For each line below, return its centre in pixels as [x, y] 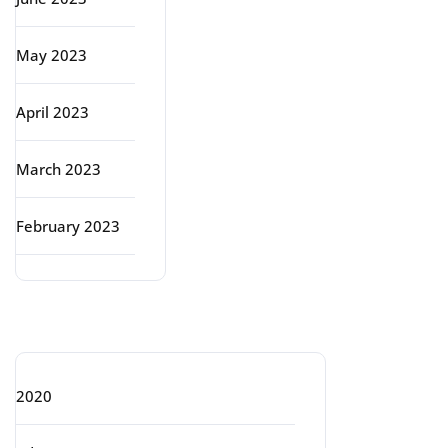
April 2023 [52, 112]
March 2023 [58, 169]
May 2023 [51, 55]
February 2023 [68, 226]
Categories [100, 324]
